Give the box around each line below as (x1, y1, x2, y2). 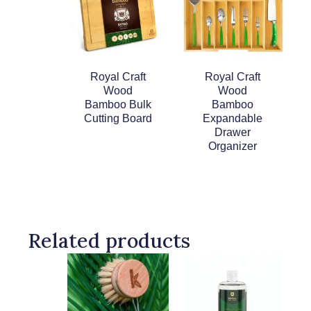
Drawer (215, 126, 251, 139)
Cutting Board (83, 112, 152, 125)
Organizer (208, 140, 258, 153)
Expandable (203, 112, 263, 125)
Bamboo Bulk (84, 99, 151, 111)
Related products (28, 228, 190, 254)
